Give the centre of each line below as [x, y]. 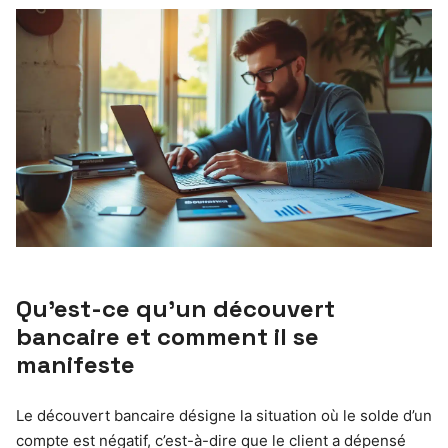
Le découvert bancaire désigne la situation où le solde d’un [224, 415]
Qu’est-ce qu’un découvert [175, 308]
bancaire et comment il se [167, 336]
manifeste [75, 364]
